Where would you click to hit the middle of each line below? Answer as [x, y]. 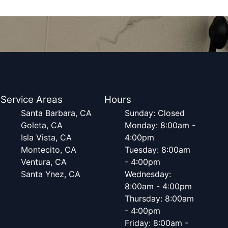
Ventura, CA [44, 162]
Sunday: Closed [154, 113]
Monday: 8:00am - [160, 125]
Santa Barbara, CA [56, 113]
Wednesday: [148, 174]
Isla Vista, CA [47, 137]
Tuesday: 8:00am [157, 150]
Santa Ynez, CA [51, 174]
